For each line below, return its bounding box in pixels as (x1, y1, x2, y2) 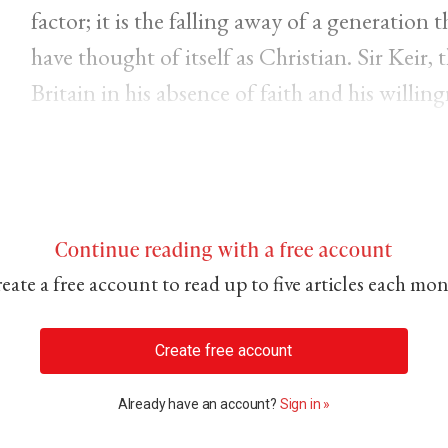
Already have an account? (117, 395, 280, 412)
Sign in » (279, 395, 331, 412)
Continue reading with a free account (54, 235, 393, 263)
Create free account (155, 341, 293, 361)
